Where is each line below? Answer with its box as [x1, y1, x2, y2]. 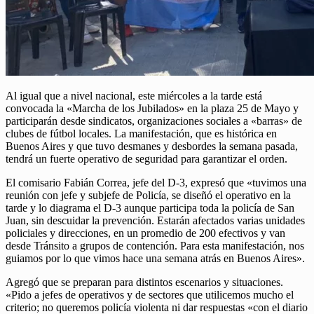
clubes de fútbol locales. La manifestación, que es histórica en [6, 128, 277, 140]
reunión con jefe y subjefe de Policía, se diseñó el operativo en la [6, 189, 291, 202]
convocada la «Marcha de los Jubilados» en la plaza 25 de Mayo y [6, 102, 299, 115]
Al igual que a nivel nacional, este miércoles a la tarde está [6, 90, 262, 102]
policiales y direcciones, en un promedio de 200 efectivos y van [6, 227, 285, 240]
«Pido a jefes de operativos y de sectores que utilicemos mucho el [6, 289, 294, 301]
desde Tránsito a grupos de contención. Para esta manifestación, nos [6, 240, 304, 252]
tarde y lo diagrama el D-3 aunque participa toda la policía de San [6, 202, 294, 214]
